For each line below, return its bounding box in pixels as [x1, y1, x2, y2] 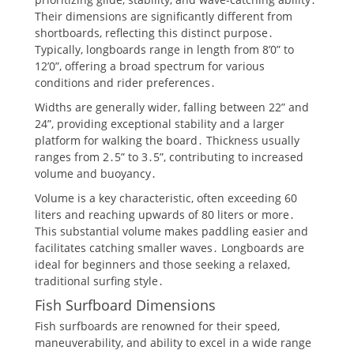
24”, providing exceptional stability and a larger [35, 116, 284, 132]
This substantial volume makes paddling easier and [35, 224, 308, 239]
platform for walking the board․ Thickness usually [35, 133, 299, 149]
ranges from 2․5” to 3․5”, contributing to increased [35, 149, 303, 165]
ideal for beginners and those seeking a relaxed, [35, 257, 290, 273]
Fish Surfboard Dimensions [35, 296, 216, 315]
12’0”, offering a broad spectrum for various [35, 58, 265, 74]
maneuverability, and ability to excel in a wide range [35, 335, 311, 351]
